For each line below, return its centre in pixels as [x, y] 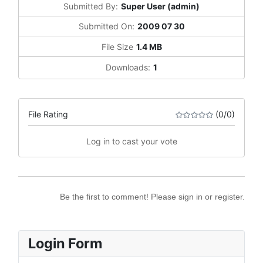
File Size [117, 46]
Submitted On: [106, 26]
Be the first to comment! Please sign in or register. [152, 196]
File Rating [48, 114]
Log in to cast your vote [131, 141]
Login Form [65, 243]
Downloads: [128, 67]
